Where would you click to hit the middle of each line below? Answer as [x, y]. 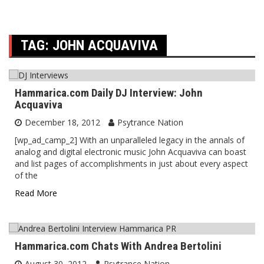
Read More [36, 193]
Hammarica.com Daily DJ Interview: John [109, 93]
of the [26, 175]
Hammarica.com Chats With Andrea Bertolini [118, 246]
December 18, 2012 [62, 122]
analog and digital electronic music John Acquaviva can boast [131, 152]
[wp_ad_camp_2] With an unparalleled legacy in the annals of [130, 140]
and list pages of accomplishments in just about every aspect [131, 164]
